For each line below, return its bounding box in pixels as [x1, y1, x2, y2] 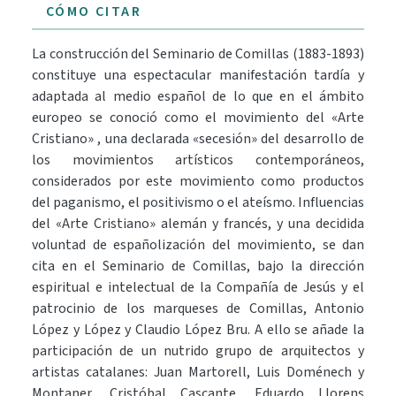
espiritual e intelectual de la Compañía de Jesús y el [32, 278, 364, 298]
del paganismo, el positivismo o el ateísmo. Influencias [32, 193, 364, 213]
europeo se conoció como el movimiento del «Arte [32, 108, 364, 128]
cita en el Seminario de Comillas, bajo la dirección [32, 256, 364, 277]
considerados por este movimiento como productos [32, 171, 364, 192]
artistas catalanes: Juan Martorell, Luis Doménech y [32, 362, 364, 383]
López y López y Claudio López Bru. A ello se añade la [32, 320, 364, 340]
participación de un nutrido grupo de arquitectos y [32, 341, 364, 362]
